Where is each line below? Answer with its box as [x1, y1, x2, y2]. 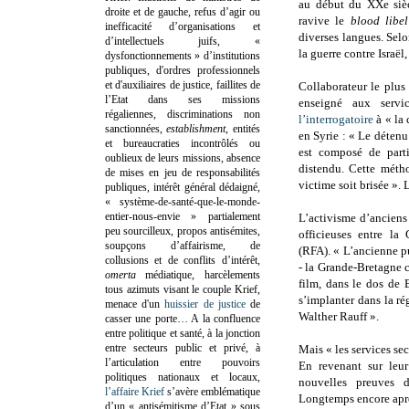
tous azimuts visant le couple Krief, [105, 282, 260, 296]
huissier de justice [164, 297, 246, 310]
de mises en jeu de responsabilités [105, 165, 260, 179]
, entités [225, 121, 260, 135]
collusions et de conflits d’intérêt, [105, 253, 260, 267]
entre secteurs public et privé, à [105, 341, 260, 354]
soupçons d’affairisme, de [105, 238, 260, 252]
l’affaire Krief [105, 384, 164, 398]
